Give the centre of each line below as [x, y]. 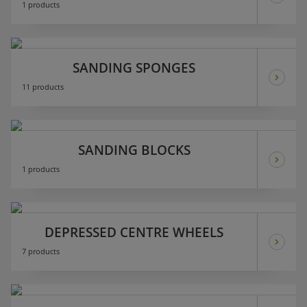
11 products [43, 87]
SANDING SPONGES [134, 68]
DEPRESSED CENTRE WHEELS [134, 232]
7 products [41, 251]
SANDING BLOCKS [134, 150]
